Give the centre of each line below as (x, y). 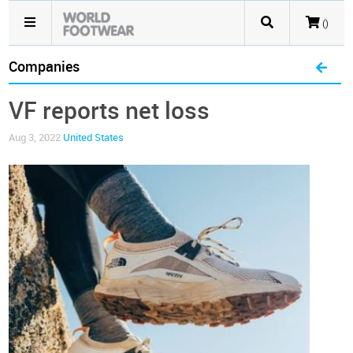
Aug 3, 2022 (36, 137)
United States (94, 137)
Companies (45, 67)
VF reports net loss (110, 111)
